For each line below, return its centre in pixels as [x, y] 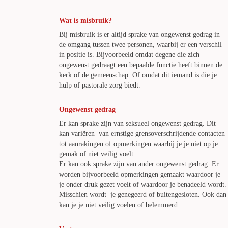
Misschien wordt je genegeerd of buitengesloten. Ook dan [143, 195]
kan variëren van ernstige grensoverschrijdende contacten [142, 134]
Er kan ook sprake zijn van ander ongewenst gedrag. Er [139, 164]
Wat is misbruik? [85, 21]
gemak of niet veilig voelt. [97, 154]
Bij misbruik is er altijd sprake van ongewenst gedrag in [139, 34]
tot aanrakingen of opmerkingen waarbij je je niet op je [138, 144]
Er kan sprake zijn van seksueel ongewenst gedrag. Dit [137, 123]
